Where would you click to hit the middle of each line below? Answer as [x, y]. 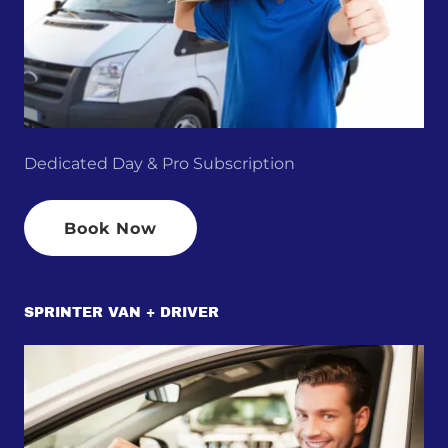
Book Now [111, 228]
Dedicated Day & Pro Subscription [159, 164]
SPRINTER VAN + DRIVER [121, 313]
